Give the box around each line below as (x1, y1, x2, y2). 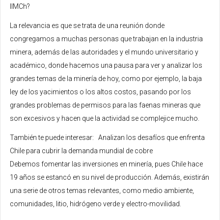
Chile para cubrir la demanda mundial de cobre (10, 146, 153, 155)
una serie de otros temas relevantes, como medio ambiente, (10, 186, 194, 194)
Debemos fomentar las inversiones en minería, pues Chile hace (10, 160, 203, 168)
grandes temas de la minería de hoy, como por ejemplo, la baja (10, 74, 202, 82)
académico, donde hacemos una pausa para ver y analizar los (10, 61, 202, 69)
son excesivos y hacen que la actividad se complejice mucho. (10, 114, 201, 122)
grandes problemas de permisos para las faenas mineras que (10, 101, 200, 109)
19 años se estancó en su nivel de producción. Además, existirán (10, 173, 209, 181)
